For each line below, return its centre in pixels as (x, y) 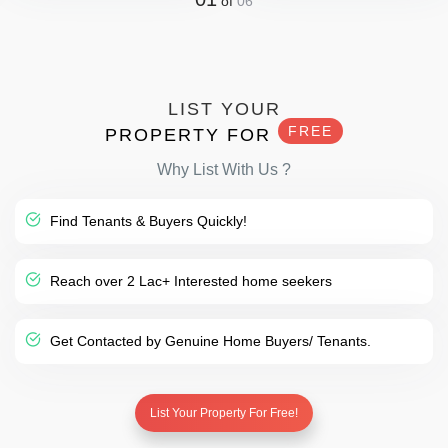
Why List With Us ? (224, 169)
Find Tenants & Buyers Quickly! (146, 220)
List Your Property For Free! (224, 412)
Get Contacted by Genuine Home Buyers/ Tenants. (208, 340)
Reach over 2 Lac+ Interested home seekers (189, 280)
